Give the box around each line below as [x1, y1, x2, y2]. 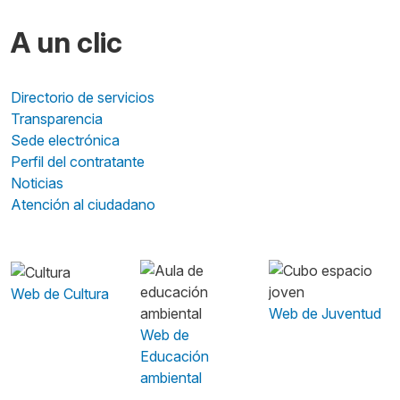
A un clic [11, 25, 122, 60]
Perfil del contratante [11, 153, 145, 171]
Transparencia [11, 110, 103, 128]
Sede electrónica [11, 131, 120, 149]
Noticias [11, 174, 63, 192]
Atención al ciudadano [11, 196, 155, 213]
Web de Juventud [269, 304, 382, 322]
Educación [139, 347, 209, 365]
